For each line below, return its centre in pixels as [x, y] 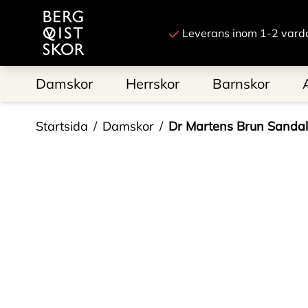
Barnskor [241, 84]
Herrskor [153, 84]
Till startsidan [70, 11]
